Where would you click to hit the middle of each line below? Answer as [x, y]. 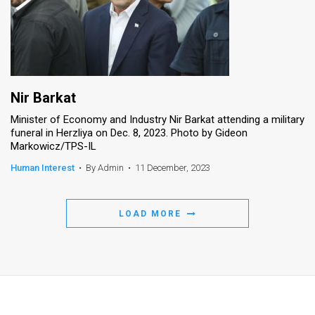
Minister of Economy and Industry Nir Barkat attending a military [157, 119]
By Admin [105, 167]
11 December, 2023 [173, 167]
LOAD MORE [152, 213]
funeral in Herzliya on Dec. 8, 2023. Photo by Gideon [129, 133]
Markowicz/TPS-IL [53, 146]
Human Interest [43, 167]
